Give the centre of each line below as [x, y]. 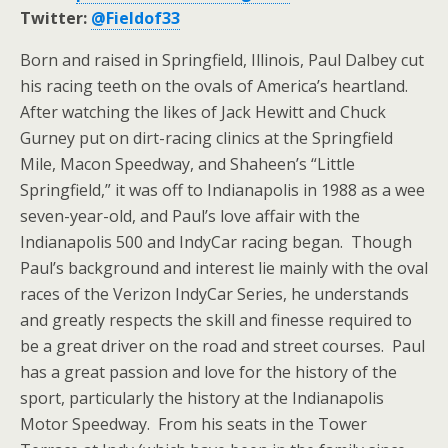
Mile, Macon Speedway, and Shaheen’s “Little [187, 164]
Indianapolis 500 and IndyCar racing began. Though [216, 242]
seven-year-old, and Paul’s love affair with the [190, 216]
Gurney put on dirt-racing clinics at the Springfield [206, 138]
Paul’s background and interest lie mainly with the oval [224, 268]
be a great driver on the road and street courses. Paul [222, 346]
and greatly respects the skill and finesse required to [216, 320]
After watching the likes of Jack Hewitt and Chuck [203, 112]
